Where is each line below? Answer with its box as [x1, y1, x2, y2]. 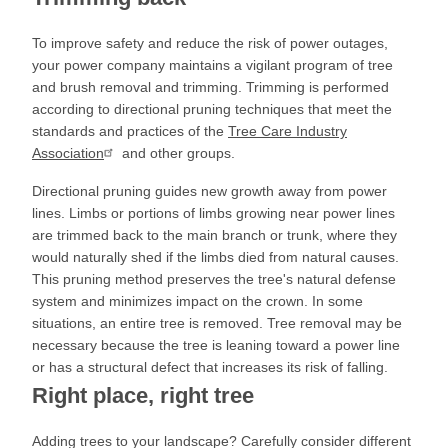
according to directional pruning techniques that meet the [32, 101, 392, 117]
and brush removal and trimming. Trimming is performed [32, 79, 389, 95]
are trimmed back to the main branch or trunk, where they [32, 227, 397, 243]
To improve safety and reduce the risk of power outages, [32, 35, 388, 51]
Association [32, 145, 104, 161]
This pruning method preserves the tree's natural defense [32, 271, 396, 287]
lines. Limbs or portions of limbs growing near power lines [32, 205, 395, 221]
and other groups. [118, 145, 235, 161]
